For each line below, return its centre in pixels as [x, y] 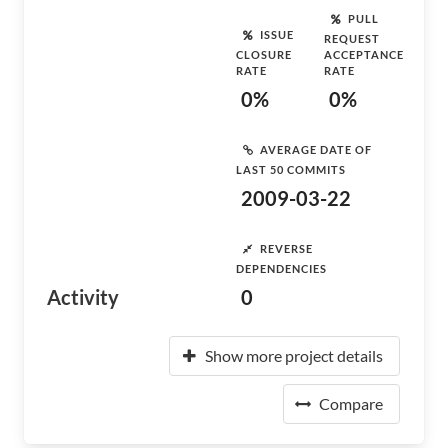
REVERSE [286, 248]
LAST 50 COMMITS [291, 169]
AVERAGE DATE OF [316, 149]
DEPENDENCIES [281, 268]
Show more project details [294, 355]
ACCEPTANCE [364, 54]
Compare [351, 403]
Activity [83, 297]
